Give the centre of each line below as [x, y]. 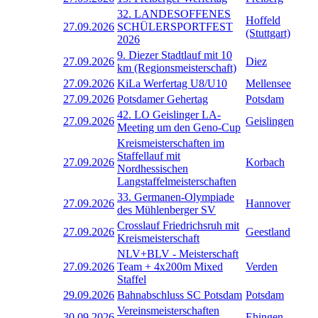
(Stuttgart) [268, 33]
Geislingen [270, 121]
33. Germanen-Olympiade [176, 197]
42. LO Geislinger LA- [169, 114]
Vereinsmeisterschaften [168, 310]
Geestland [268, 231]
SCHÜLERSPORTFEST [175, 26]
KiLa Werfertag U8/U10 [172, 83]
